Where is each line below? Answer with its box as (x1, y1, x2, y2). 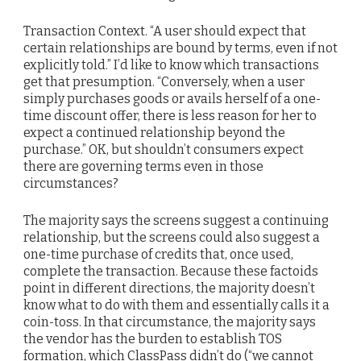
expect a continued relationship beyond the (23, 125, 285, 141)
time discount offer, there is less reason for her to (23, 108, 317, 124)
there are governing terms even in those (23, 159, 263, 175)
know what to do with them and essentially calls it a (23, 297, 330, 313)
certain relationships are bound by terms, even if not (23, 40, 338, 56)
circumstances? (23, 176, 118, 192)
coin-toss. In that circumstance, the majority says (23, 314, 316, 330)
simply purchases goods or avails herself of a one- (23, 91, 321, 107)
